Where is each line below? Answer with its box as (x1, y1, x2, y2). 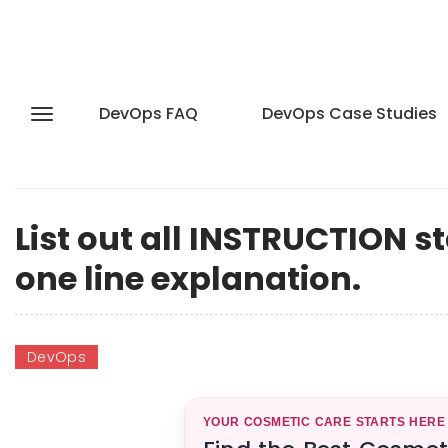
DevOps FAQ (99, 102, 198, 125)
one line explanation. (15, 256, 361, 301)
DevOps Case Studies (262, 102, 437, 125)
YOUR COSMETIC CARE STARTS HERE (203, 415, 445, 429)
